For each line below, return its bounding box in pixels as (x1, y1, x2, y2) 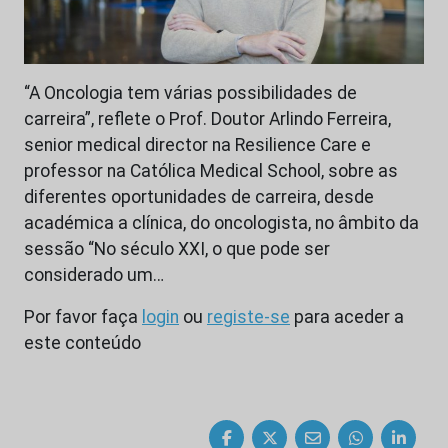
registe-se (207, 307, 290, 328)
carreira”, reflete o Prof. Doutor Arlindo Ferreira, (24, 109, 391, 130)
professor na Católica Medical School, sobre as (24, 161, 398, 182)
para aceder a (290, 307, 404, 328)
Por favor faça (24, 307, 142, 328)
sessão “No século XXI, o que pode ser (24, 239, 330, 260)
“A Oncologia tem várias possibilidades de (24, 83, 357, 104)
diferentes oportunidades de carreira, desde (24, 187, 374, 208)
